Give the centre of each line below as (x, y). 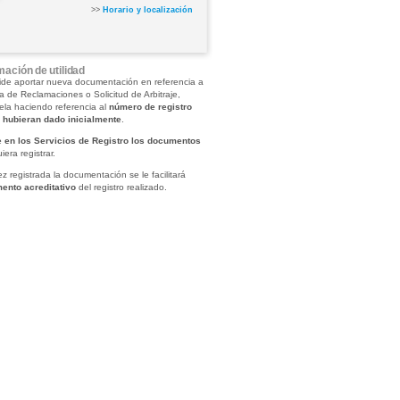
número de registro (150, 107)
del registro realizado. (121, 187)
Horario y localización (147, 10)
